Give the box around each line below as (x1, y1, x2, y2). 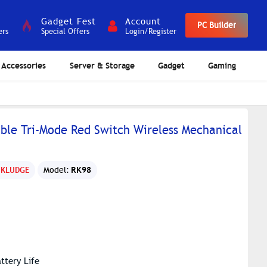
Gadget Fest (41, 16, 96, 27)
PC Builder (197, 20, 236, 30)
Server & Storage (69, 60, 135, 71)
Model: (44, 165, 69, 175)
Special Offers (41, 27, 89, 36)
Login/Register (125, 27, 176, 36)
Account (125, 16, 161, 27)
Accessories (1, 60, 46, 71)
